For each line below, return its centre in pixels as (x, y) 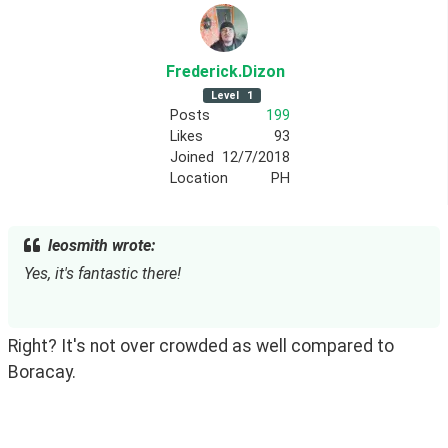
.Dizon (261, 71)
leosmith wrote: (101, 245)
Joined (191, 157)
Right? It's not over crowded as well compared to (201, 345)
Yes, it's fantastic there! (102, 274)
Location (198, 178)
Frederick (202, 71)
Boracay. (44, 371)
